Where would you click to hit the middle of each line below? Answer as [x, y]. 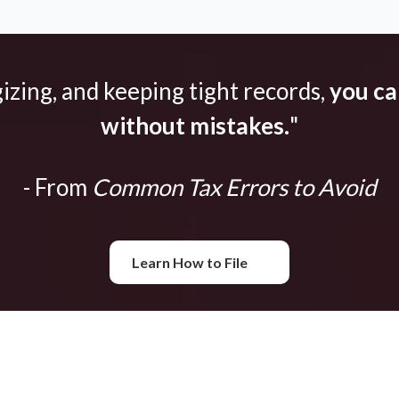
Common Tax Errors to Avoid [232, 187]
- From [55, 187]
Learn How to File [189, 263]
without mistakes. [195, 126]
